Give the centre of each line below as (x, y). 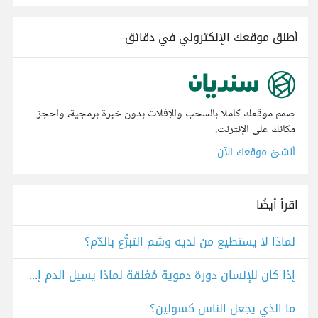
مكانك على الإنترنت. (255, 130)
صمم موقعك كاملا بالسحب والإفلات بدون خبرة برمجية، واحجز (166, 114)
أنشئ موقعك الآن (256, 153)
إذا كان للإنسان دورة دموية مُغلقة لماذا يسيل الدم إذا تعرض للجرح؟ (33, 275)
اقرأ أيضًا (277, 205)
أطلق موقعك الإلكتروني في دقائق (212, 37)
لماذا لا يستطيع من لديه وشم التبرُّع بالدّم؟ (190, 242)
